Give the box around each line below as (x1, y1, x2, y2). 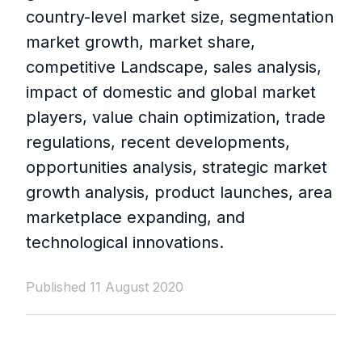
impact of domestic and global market (26, 82, 316, 103)
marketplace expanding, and (26, 208, 245, 228)
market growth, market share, (26, 32, 255, 53)
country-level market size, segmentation (26, 7, 334, 27)
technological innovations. (26, 233, 224, 253)
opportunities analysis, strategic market (26, 158, 327, 178)
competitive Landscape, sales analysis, (26, 57, 322, 78)
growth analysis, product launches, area (26, 183, 332, 203)
